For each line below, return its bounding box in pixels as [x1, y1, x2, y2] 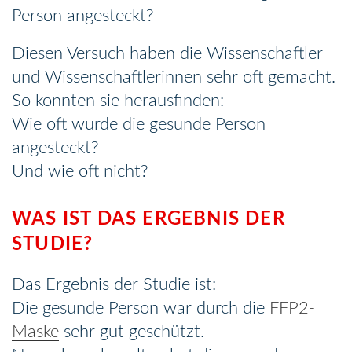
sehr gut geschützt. [59, 322, 204, 340]
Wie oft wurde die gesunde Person [12, 115, 266, 133]
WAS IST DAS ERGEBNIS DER [12, 209, 285, 229]
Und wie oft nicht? [12, 162, 148, 180]
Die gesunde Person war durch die [12, 299, 269, 317]
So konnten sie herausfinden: [12, 91, 224, 109]
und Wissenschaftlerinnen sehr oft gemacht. [12, 68, 335, 86]
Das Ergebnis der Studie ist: [12, 275, 216, 293]
